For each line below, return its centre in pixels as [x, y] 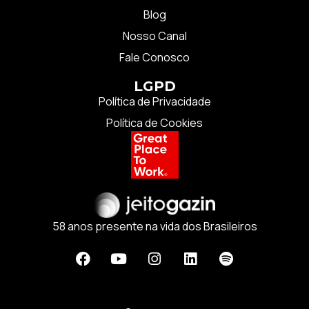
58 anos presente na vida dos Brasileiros [154, 226]
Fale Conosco [154, 57]
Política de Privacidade [154, 101]
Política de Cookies [154, 122]
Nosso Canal [154, 36]
